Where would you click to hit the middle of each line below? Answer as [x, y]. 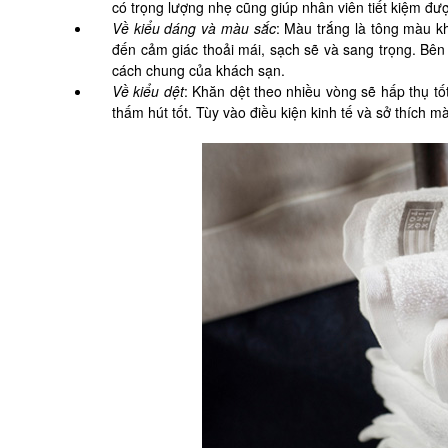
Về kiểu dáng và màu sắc [194, 28]
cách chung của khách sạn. [198, 70]
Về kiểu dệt [148, 91]
